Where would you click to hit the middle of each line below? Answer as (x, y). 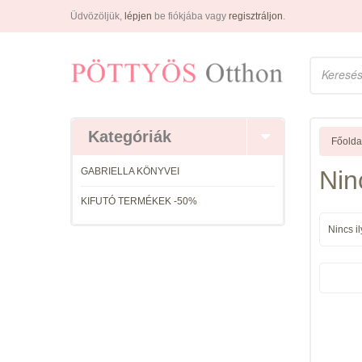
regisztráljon (256, 16)
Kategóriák (130, 137)
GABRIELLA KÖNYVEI (130, 171)
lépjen (138, 16)
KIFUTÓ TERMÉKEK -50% (139, 201)
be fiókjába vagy (190, 16)
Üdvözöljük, (97, 16)
